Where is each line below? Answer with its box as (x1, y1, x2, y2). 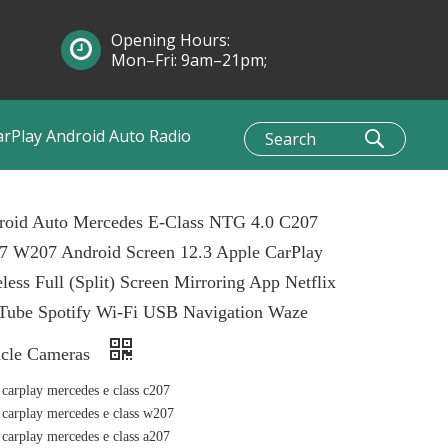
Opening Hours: (111, 29, 230, 51)
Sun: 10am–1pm (111, 69, 230, 91)
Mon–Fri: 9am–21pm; (111, 49, 267, 71)
